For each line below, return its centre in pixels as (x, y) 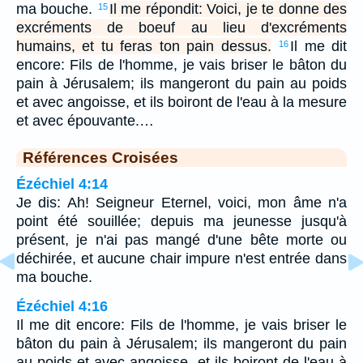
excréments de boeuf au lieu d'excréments (181, 27)
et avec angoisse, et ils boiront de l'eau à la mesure (181, 102)
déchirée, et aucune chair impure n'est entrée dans (181, 258)
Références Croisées (100, 157)
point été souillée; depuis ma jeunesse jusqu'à (181, 221)
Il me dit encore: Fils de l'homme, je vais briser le (181, 325)
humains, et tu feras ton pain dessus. (144, 46)
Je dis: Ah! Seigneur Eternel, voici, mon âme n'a (181, 202)
